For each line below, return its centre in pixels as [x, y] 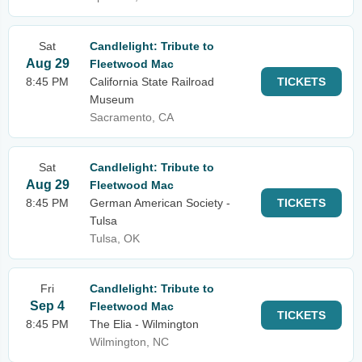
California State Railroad [152, 82]
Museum [112, 99]
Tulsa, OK [115, 238]
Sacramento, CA [132, 117]
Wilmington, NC [129, 342]
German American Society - [160, 203]
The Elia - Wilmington [144, 324]
